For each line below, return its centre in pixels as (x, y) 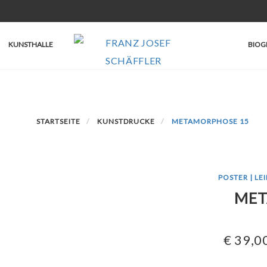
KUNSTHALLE (31, 44)
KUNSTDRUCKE (126, 122)
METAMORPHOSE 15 (210, 122)
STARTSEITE (58, 122)
